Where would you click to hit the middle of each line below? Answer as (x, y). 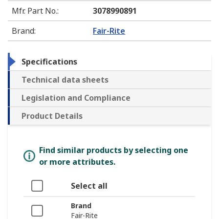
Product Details (52, 116)
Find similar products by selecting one (114, 150)
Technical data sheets (65, 80)
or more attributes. (77, 162)
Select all (89, 186)
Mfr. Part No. (34, 11)
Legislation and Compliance (76, 98)
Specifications (49, 62)
